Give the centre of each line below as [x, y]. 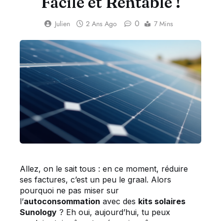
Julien [62, 24]
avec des [119, 202]
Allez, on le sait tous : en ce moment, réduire [104, 169]
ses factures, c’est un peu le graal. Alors [95, 180]
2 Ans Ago [101, 24]
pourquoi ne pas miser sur [69, 191]
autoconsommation [62, 202]
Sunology [38, 212]
